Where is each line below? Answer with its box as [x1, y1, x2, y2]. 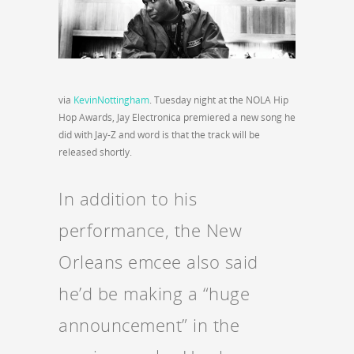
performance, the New [58, 218, 242, 243]
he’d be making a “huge [58, 281, 250, 306]
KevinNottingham [73, 93, 149, 107]
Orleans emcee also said [58, 250, 258, 274]
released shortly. [58, 145, 132, 160]
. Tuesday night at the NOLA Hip [149, 93, 288, 107]
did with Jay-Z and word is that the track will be [58, 128, 260, 142]
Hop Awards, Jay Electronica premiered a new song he [58, 111, 296, 125]
